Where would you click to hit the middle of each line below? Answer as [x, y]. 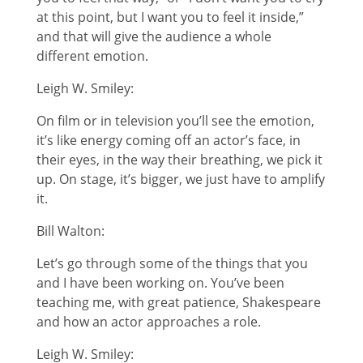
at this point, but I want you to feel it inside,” [170, 17]
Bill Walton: [70, 231]
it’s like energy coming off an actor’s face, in [168, 140]
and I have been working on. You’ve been [160, 282]
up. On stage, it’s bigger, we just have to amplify [180, 179]
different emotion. [92, 56]
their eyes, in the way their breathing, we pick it [179, 159]
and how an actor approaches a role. [148, 321]
